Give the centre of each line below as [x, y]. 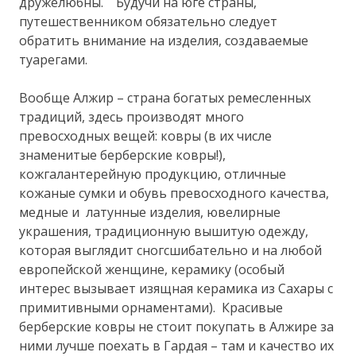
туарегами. [54, 59]
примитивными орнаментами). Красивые [151, 307]
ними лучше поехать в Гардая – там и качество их [177, 345]
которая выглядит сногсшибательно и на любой [171, 250]
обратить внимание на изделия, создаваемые [164, 40]
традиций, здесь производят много [132, 116]
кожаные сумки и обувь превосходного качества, [174, 193]
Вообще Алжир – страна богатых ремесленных [165, 97]
